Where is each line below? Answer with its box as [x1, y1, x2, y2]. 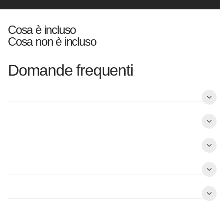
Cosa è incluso [8, 23, 76, 37]
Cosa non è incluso [8, 35, 96, 49]
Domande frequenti [8, 61, 133, 80]
